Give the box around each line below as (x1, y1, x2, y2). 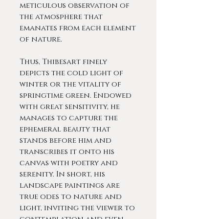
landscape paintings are (20, 180, 120, 191)
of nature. (20, 34, 62, 44)
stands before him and (20, 135, 111, 146)
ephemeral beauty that (20, 124, 110, 134)
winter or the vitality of (20, 79, 121, 89)
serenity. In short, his (20, 169, 105, 179)
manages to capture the (20, 113, 118, 123)
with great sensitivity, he (20, 102, 120, 112)
